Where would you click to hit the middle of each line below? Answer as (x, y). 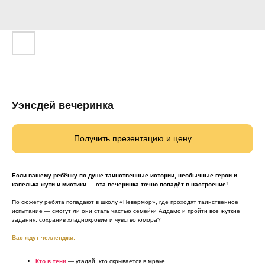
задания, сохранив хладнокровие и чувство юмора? (86, 220)
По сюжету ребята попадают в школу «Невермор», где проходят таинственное (125, 202)
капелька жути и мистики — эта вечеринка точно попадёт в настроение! (120, 185)
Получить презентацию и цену (132, 139)
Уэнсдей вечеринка (63, 105)
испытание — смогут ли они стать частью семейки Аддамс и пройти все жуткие (126, 211)
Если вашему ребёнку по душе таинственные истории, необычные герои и (125, 176)
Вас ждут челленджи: (43, 238)
